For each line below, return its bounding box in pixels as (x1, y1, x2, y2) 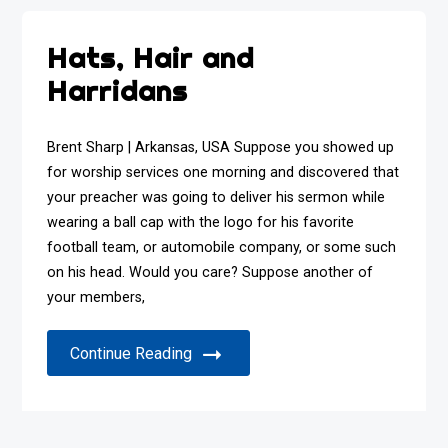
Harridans (47, 73, 189, 108)
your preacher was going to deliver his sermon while (47, 189, 386, 206)
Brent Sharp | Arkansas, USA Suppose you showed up (47, 139, 395, 156)
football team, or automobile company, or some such (47, 239, 397, 256)
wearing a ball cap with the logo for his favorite (47, 214, 355, 231)
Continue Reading (70, 344, 193, 363)
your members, (47, 289, 146, 306)
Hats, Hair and (47, 40, 255, 75)
